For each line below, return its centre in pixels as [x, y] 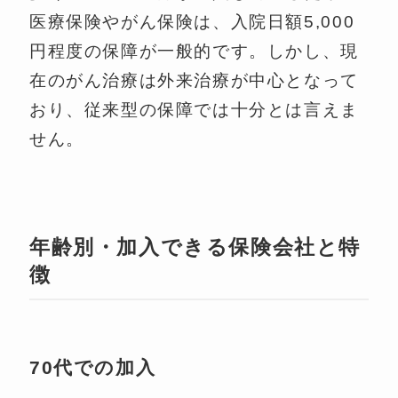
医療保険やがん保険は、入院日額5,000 [192, 21]
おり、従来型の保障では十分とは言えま [194, 109]
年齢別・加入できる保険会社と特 [195, 247]
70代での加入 [92, 368]
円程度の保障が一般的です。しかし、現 [194, 51]
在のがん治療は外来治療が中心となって [194, 80]
